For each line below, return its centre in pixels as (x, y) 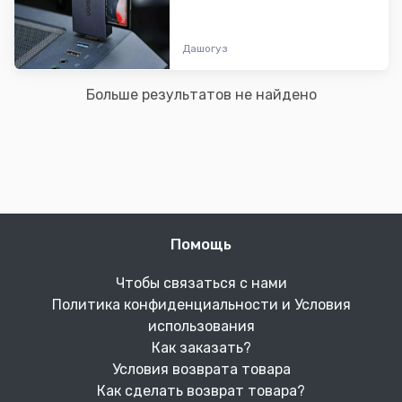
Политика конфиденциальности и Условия (201, 305)
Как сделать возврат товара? (201, 391)
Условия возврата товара (201, 370)
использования (201, 327)
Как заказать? (201, 348)
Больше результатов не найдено (201, 95)
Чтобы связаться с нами (201, 284)
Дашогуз (205, 49)
